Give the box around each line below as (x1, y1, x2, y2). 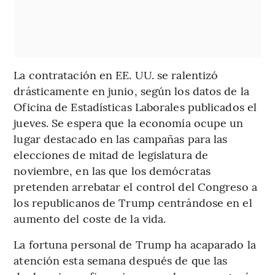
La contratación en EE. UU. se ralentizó (14, 66, 219, 82)
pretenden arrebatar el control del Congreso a (14, 178, 257, 194)
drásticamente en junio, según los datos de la (14, 82, 249, 98)
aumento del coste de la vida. (14, 210, 166, 226)
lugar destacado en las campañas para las (14, 130, 228, 146)
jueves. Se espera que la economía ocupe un (14, 114, 244, 130)
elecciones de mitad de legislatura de (14, 146, 209, 162)
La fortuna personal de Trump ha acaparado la (14, 236, 256, 252)
